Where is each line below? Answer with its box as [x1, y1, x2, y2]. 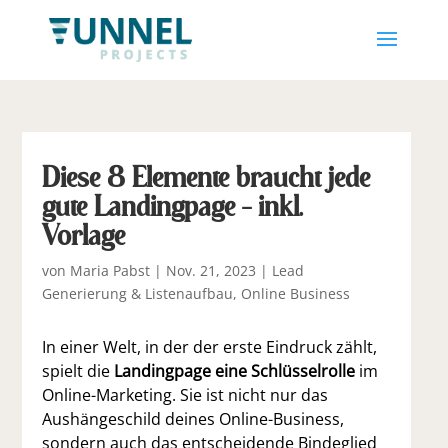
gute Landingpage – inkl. [42, 189, 304, 222]
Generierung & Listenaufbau [42, 284, 234, 303]
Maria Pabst [70, 261, 151, 280]
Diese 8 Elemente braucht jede [42, 160, 371, 193]
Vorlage [42, 218, 126, 251]
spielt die [42, 360, 115, 382]
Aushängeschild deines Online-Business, [42, 408, 345, 430]
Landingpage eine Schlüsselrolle [114, 360, 356, 382]
